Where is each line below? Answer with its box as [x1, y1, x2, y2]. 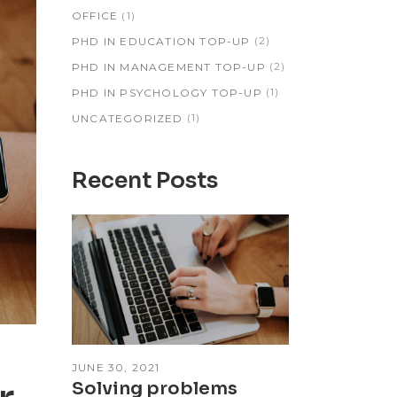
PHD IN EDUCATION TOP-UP [72, 35, 251, 49]
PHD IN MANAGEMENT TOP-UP [72, 60, 266, 74]
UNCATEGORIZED [72, 111, 183, 125]
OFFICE [72, 9, 119, 23]
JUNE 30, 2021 [72, 360, 160, 374]
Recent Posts [72, 166, 218, 194]
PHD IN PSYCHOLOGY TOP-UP [72, 85, 262, 99]
